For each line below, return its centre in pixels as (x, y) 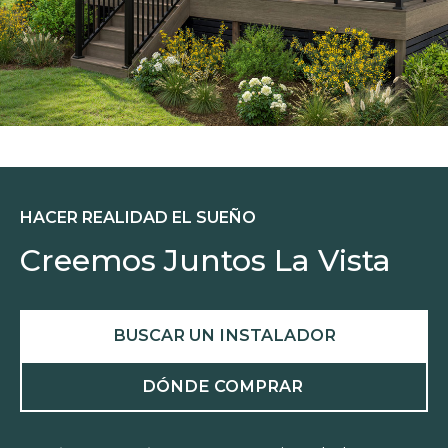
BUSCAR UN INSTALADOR (224, 334)
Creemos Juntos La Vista (206, 261)
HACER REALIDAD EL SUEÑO (138, 218)
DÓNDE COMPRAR (224, 385)
